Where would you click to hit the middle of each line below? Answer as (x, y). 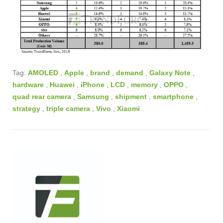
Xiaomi (128, 108)
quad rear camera (42, 96)
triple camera (68, 108)
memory (144, 84)
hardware (28, 84)
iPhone (93, 84)
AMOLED (43, 72)
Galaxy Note (170, 72)
